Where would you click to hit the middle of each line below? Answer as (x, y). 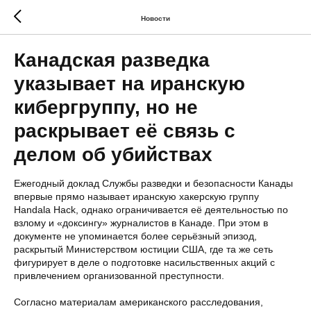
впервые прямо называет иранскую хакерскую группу (136, 196)
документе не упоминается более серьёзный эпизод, (135, 236)
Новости (155, 18)
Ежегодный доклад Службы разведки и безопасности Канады (153, 183)
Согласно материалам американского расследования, (138, 302)
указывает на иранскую (129, 84)
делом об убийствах (113, 154)
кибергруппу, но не (106, 107)
